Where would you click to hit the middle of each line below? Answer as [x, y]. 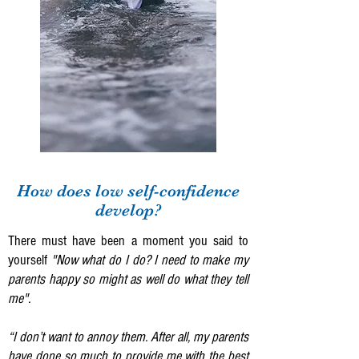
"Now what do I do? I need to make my [150, 260]
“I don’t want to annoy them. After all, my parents [128, 337]
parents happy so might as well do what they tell [128, 279]
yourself [30, 260]
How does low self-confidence [128, 191]
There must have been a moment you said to [128, 241]
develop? [128, 210]
